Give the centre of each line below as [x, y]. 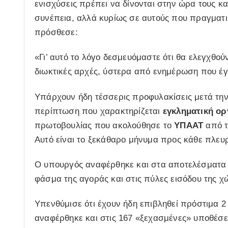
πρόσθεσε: [56, 33]
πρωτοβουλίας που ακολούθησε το [105, 125]
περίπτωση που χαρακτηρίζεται [99, 111]
